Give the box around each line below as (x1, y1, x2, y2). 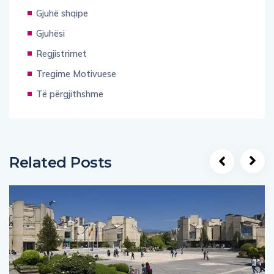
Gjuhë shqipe (36, 7, 88, 19)
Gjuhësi (36, 27, 65, 39)
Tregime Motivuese (36, 67, 116, 80)
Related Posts (9, 153, 112, 171)
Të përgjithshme (36, 87, 103, 100)
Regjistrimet (36, 47, 87, 59)
